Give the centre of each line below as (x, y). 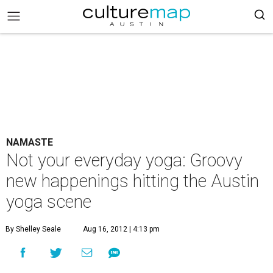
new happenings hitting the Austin (133, 181)
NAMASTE (30, 142)
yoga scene (49, 202)
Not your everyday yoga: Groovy (124, 160)
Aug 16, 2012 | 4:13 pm (121, 229)
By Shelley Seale (33, 229)
